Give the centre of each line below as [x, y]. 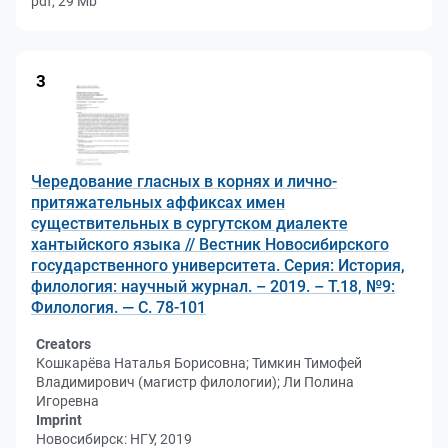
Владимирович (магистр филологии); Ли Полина [195, 382]
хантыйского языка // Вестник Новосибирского [210, 244]
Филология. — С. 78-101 [118, 307]
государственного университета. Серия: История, [218, 265]
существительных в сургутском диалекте [189, 223]
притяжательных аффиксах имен [158, 202]
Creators [63, 344]
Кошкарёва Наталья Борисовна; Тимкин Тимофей [199, 363]
